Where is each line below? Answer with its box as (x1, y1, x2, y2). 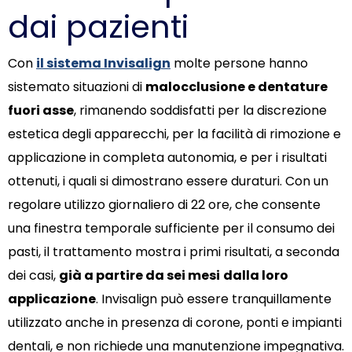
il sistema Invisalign (36, 54, 170, 73)
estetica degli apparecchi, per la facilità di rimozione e (8, 125, 341, 144)
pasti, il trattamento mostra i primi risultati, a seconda (8, 243, 339, 262)
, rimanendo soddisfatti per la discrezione (74, 101, 327, 120)
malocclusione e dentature (145, 78, 328, 97)
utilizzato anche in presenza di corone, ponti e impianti (8, 313, 342, 332)
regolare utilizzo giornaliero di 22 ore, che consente (8, 196, 321, 214)
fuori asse (8, 101, 74, 120)
